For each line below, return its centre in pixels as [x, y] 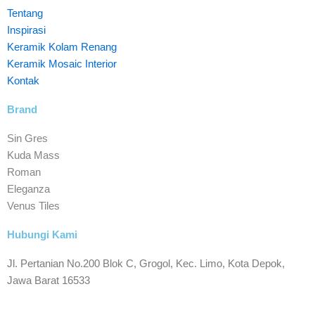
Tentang [25, 14]
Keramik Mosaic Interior [62, 64]
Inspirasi [26, 31]
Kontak [23, 81]
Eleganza [28, 189]
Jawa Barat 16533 [49, 281]
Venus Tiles [33, 206]
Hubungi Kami [42, 235]
